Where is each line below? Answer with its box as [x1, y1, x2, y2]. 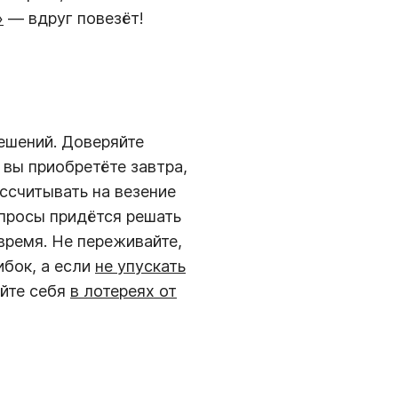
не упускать [95, 256, 186, 275]
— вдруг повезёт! [4, 8, 144, 28]
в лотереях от [70, 281, 177, 300]
